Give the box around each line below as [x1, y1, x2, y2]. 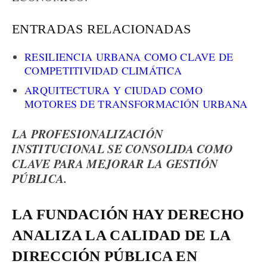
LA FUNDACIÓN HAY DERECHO [12, 206, 244, 222]
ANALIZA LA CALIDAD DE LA [12, 227, 231, 243]
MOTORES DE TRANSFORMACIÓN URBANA [24, 97, 248, 111]
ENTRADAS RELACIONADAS [12, 21, 191, 36]
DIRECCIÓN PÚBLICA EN [12, 248, 197, 264]
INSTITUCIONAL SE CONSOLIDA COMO [12, 140, 233, 157]
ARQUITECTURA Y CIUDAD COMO [24, 83, 203, 97]
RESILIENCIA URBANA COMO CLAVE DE [24, 49, 234, 64]
